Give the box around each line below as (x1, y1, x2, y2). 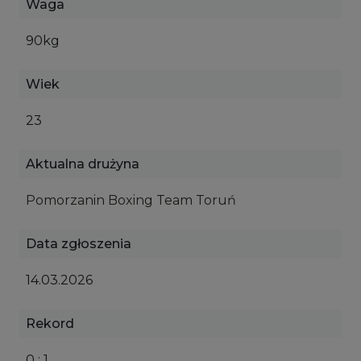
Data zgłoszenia (26, 236, 131, 251)
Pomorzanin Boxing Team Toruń (26, 193, 236, 208)
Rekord (26, 316, 74, 331)
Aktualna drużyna (26, 156, 139, 172)
